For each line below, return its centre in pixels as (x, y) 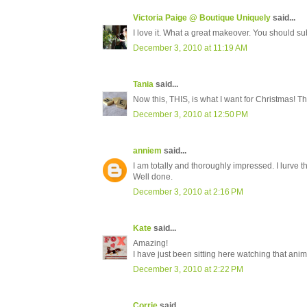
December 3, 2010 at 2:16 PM (188, 192)
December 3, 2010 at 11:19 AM (190, 48)
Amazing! (150, 244)
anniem (147, 151)
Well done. (153, 177)
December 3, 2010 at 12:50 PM (191, 115)
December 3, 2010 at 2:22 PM (188, 270)
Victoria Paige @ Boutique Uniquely (202, 18)
